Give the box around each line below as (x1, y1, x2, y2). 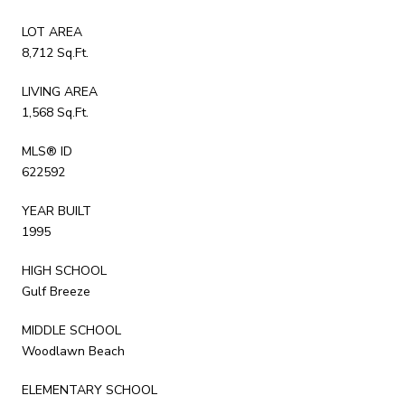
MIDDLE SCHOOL (22, 321, 121, 339)
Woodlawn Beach (22, 342, 125, 360)
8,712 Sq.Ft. (22, 43, 89, 61)
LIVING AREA (22, 82, 98, 100)
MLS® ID (22, 142, 72, 160)
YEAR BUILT (22, 202, 91, 220)
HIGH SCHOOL (22, 261, 107, 279)
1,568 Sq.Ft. (22, 103, 89, 121)
